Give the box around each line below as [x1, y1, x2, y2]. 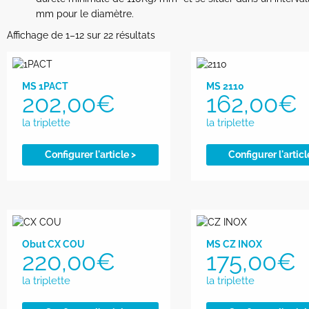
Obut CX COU [22, 238, 85, 250]
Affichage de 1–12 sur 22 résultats [7, 29, 155, 41]
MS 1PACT [22, 80, 68, 92]
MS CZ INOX [206, 238, 262, 250]
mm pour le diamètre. [36, 8, 134, 19]
